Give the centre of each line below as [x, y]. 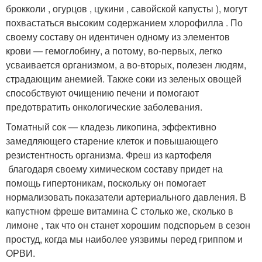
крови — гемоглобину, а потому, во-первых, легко [114, 51]
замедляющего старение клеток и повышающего [112, 141]
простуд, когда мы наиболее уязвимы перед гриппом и [124, 239]
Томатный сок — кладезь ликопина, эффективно [111, 127]
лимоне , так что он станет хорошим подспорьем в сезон [128, 225]
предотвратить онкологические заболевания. [104, 107]
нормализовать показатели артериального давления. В [126, 197]
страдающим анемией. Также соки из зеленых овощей [124, 79]
